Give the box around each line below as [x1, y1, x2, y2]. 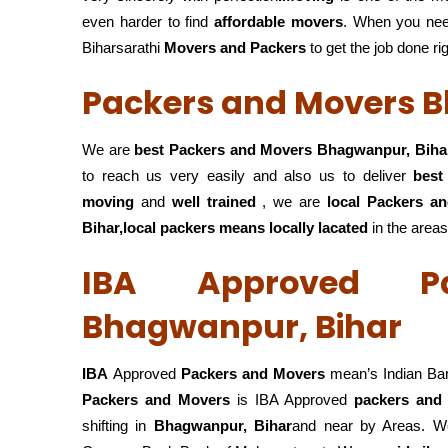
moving [82, 193, 134, 211]
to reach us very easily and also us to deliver [82, 167, 414, 185]
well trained [171, 193, 256, 211]
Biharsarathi [82, 39, 164, 57]
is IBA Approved [230, 391, 355, 409]
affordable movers [214, 13, 343, 31]
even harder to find [82, 13, 215, 31]
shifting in [82, 417, 154, 435]
